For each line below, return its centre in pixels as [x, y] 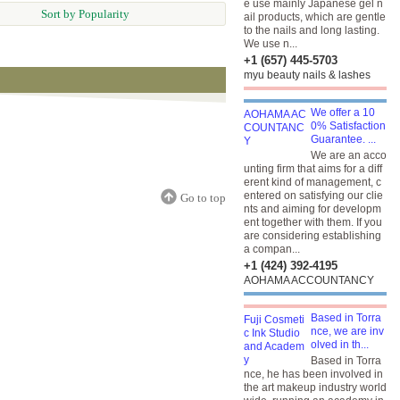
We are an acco [349, 155]
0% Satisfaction [348, 126]
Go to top [203, 198]
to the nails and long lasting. [312, 30]
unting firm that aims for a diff [313, 169]
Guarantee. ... [343, 139]
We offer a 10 [343, 112]
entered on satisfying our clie [313, 196]
